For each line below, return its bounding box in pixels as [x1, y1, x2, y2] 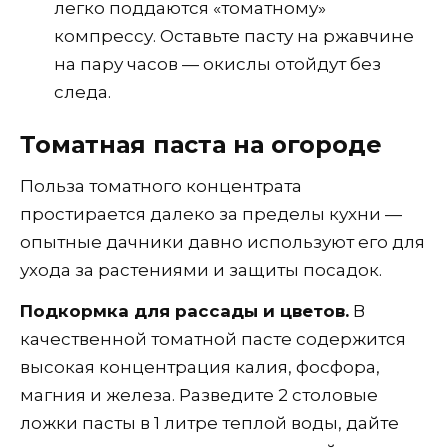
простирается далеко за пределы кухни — [20, 203, 402, 224]
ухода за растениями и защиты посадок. [20, 259, 382, 280]
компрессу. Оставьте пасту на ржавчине [54, 25, 414, 46]
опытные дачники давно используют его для [20, 231, 425, 252]
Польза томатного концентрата [20, 175, 302, 196]
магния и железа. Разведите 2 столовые [20, 384, 378, 405]
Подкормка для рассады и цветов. [20, 300, 349, 321]
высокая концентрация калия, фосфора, [20, 356, 380, 377]
